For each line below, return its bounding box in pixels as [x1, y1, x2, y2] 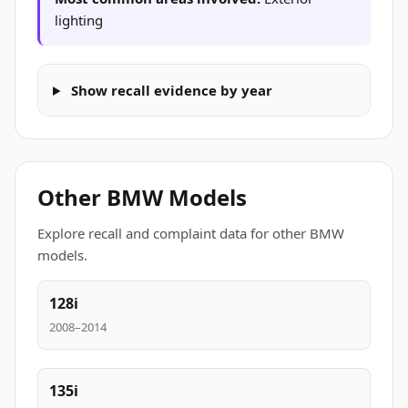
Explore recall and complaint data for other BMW [37, 224, 344, 242]
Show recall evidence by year [66, 81, 272, 99]
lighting [55, 11, 103, 29]
